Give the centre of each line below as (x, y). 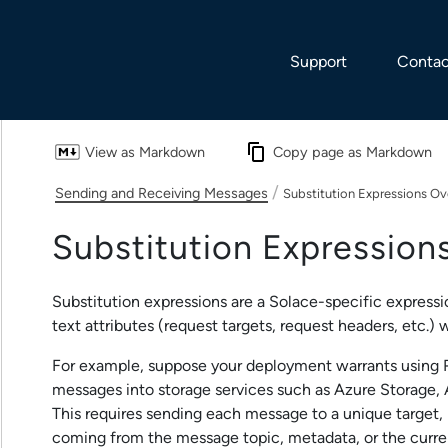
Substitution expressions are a (160, 302)
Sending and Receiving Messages (161, 193)
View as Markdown (144, 152)
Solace (293, 302)
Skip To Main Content (224, 15)
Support (318, 61)
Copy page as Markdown (352, 152)
